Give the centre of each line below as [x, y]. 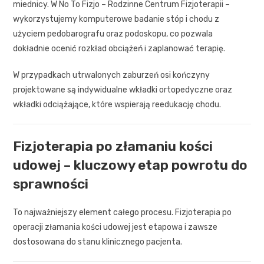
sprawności [51, 184]
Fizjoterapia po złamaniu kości [113, 146]
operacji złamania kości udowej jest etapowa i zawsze [115, 227]
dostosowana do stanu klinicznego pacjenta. [98, 242]
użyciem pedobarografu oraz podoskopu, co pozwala [113, 34]
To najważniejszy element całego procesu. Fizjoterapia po [123, 212]
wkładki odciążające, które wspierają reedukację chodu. [117, 104]
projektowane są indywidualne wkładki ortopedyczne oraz [123, 90]
